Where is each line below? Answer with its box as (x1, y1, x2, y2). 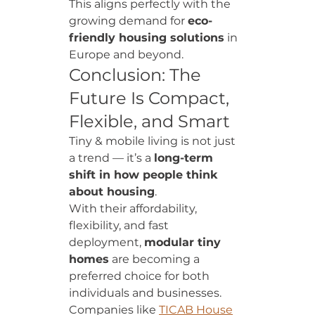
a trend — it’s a (69, 151, 154, 165)
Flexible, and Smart (69, 111, 230, 131)
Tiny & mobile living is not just (69, 134, 238, 148)
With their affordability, (69, 202, 200, 215)
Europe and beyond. (69, 48, 184, 61)
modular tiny (144, 236, 224, 249)
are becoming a (109, 252, 202, 266)
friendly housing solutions (69, 31, 224, 44)
